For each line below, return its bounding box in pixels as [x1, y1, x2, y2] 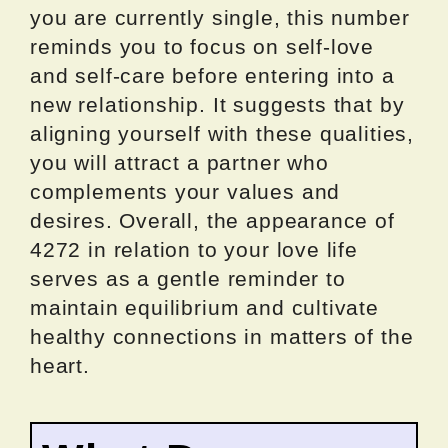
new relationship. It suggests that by [30, 93, 405, 117]
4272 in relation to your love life [30, 238, 358, 262]
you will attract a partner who [30, 151, 329, 175]
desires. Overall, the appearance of [30, 209, 395, 233]
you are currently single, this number [30, 6, 410, 30]
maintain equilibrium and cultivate [30, 296, 379, 320]
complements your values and [30, 180, 341, 204]
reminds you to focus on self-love [30, 35, 375, 59]
